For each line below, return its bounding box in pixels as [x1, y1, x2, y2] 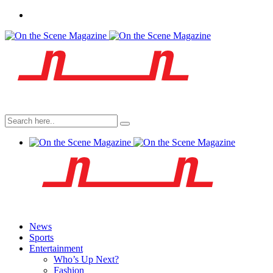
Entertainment [29, 243, 83, 253]
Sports [29, 232, 54, 243]
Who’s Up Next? [54, 254, 119, 264]
